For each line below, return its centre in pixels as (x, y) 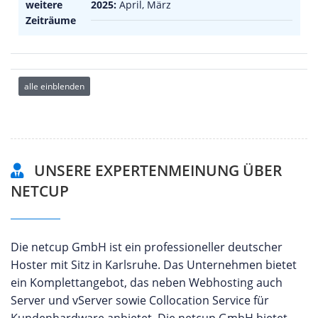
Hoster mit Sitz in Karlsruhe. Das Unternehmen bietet (154, 264)
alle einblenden (54, 86)
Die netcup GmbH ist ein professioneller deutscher (147, 247)
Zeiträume (51, 20)
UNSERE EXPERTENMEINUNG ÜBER (156, 170)
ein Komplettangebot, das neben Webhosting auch (147, 282)
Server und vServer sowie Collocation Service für (140, 300)
